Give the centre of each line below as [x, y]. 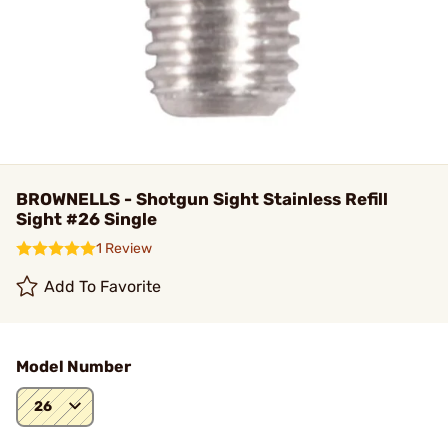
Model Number [73, 366]
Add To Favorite [103, 286]
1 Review [124, 248]
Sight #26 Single [86, 219]
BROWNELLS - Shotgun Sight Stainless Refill [202, 199]
